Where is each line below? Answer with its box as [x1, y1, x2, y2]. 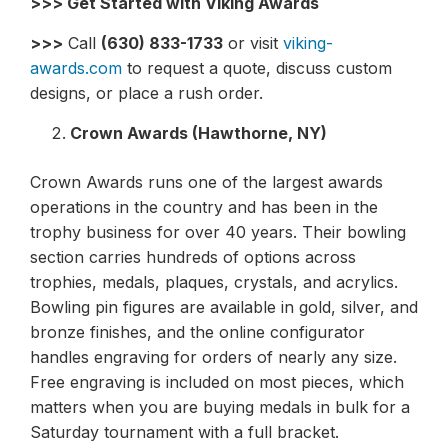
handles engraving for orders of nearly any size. [30, 346, 397, 367]
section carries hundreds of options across [30, 246, 356, 267]
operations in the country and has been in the [30, 196, 378, 217]
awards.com [30, 57, 122, 78]
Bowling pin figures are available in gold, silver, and [30, 296, 418, 317]
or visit [223, 32, 283, 53]
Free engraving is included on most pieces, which [30, 371, 404, 392]
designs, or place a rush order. [30, 82, 263, 103]
